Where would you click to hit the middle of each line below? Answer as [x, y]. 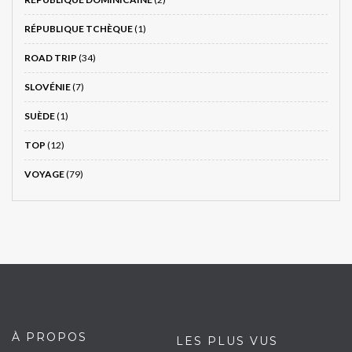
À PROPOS [49, 337]
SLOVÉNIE [48, 87]
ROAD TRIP [51, 58]
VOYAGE [44, 174]
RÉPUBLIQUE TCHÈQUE [79, 29]
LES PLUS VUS [227, 341]
